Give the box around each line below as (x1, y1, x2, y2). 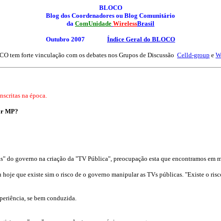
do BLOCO (142, 36, 175, 43)
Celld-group (177, 51, 210, 59)
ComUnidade (75, 20, 111, 27)
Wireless (113, 20, 137, 27)
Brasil (137, 20, 154, 27)
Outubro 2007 (46, 36, 107, 43)
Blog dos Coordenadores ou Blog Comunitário (46, 12, 175, 19)
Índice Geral (107, 36, 142, 43)
